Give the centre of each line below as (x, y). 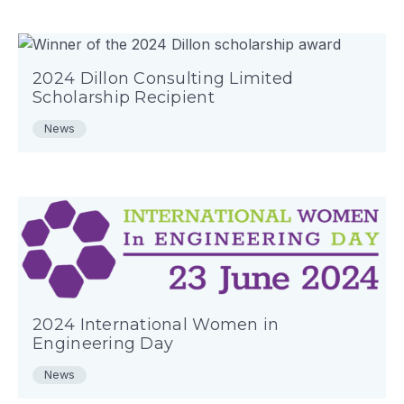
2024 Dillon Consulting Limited (163, 78)
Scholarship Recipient (124, 97)
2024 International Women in (156, 325)
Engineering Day (103, 344)
